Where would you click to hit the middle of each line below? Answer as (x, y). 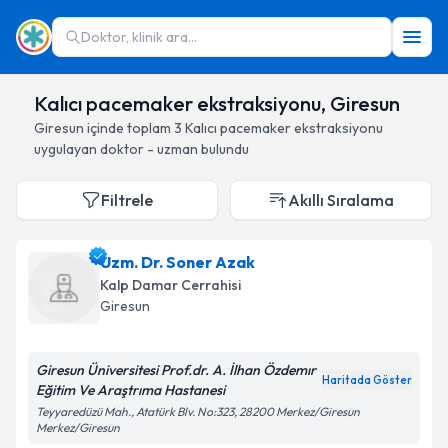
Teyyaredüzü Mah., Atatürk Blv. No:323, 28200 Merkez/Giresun (198, 411)
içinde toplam (129, 128)
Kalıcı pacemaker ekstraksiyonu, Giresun (217, 103)
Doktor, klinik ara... (139, 37)
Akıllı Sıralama (341, 200)
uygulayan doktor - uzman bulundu (141, 149)
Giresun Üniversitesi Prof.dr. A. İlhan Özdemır (176, 370)
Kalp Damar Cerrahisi (170, 285)
